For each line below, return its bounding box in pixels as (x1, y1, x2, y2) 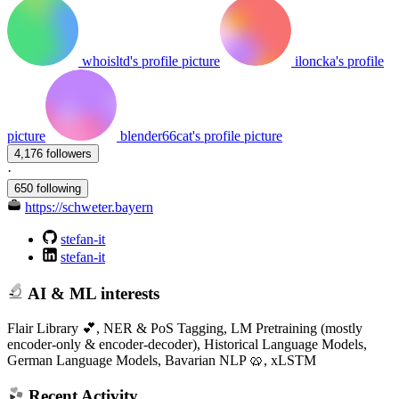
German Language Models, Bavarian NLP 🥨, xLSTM (7, 352, 316, 368)
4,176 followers (46, 147, 92, 161)
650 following (14, 182, 81, 196)
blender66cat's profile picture (120, 128, 282, 144)
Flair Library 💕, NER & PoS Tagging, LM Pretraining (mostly (7, 320, 362, 336)
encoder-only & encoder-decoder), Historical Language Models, (7, 336, 367, 352)
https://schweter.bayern (25, 199, 153, 216)
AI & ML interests (23, 283, 159, 303)
